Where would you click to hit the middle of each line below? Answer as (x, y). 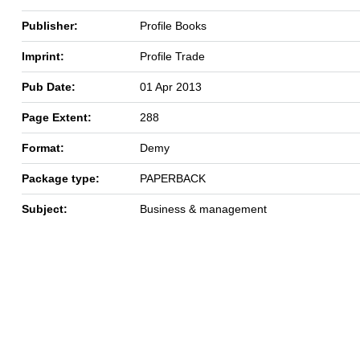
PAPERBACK (173, 178)
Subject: (45, 209)
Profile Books (173, 25)
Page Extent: (57, 117)
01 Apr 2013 (171, 86)
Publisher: (50, 25)
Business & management (203, 209)
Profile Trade (172, 56)
